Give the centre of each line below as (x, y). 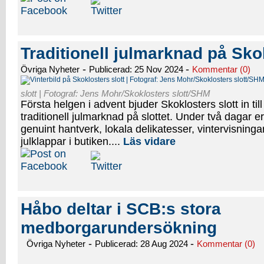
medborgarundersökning (119, 228)
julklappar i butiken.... (72, 141)
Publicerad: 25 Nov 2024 (137, 69)
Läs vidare (149, 141)
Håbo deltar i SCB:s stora (121, 209)
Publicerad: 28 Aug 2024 (143, 244)
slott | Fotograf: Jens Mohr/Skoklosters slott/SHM (115, 93)
